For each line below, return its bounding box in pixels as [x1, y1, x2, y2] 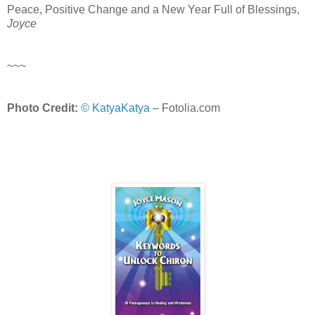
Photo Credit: [7, 102, 81, 115]
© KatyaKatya [81, 102, 150, 115]
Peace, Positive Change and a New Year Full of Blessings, [7, 4, 300, 16]
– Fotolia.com [150, 102, 220, 115]
